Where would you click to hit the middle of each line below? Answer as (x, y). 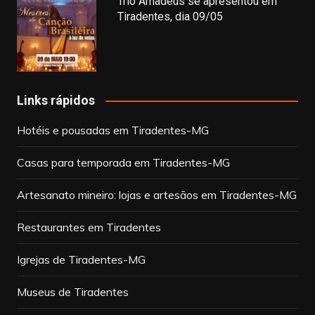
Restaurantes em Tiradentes (89, 227)
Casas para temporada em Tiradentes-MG (123, 163)
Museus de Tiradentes (72, 292)
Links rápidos (56, 101)
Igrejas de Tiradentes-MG (81, 260)
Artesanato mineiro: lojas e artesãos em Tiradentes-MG (156, 195)
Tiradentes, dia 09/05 (171, 17)
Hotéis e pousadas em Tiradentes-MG (112, 130)
